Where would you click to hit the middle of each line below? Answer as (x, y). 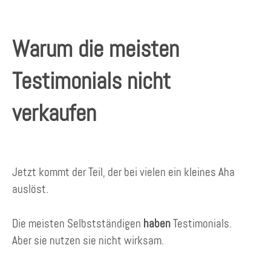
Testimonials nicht (91, 82)
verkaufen (54, 114)
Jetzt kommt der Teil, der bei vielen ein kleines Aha (123, 172)
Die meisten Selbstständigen (78, 223)
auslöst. (30, 189)
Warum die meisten (96, 50)
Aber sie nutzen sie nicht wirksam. (88, 240)
